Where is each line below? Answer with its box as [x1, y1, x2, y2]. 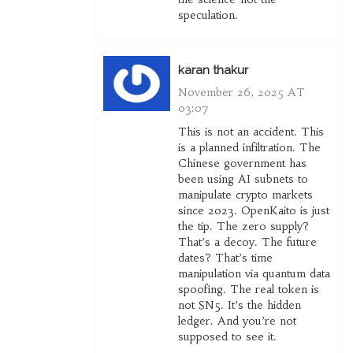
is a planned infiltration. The [177, 140, 321, 155]
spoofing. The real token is [177, 282, 319, 297]
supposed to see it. [177, 329, 277, 344]
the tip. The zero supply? [177, 219, 309, 234]
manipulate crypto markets [177, 188, 313, 203]
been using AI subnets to [177, 172, 308, 187]
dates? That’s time [177, 251, 273, 266]
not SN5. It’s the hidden [177, 298, 301, 313]
